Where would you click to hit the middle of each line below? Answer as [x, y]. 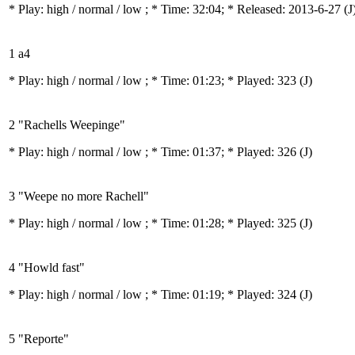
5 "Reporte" [39, 339]
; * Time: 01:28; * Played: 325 [222, 223]
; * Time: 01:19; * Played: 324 [222, 294]
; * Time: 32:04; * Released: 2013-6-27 [244, 9]
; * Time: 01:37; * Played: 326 [222, 152]
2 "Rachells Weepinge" [67, 125]
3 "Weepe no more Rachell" [79, 196]
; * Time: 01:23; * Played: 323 [222, 80]
